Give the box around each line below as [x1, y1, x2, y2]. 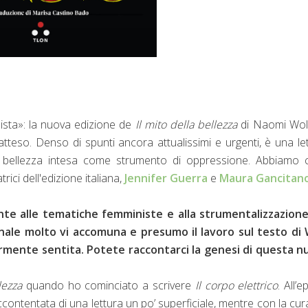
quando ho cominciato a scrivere [25, 277, 195, 293]
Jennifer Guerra [124, 170, 210, 186]
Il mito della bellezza [135, 116, 238, 132]
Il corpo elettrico [195, 277, 278, 293]
